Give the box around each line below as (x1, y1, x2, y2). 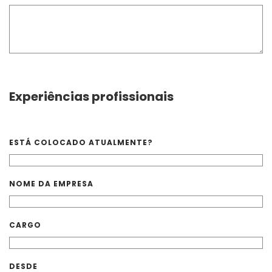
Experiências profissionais (9, 88, 174, 105)
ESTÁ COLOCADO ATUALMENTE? (9, 137, 153, 148)
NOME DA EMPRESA (9, 178, 93, 189)
